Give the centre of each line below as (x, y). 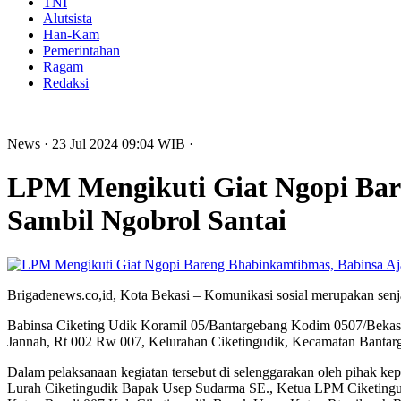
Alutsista (68, 18)
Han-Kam (71, 34)
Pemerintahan (81, 51)
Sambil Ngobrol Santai (147, 221)
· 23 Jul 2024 (83, 144)
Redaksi (66, 83)
